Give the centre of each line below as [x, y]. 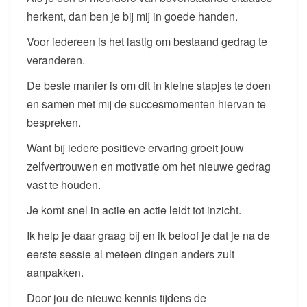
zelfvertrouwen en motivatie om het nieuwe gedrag [149, 166]
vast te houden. [64, 185]
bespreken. [54, 122]
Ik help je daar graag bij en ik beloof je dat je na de [148, 235]
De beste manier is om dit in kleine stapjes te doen [149, 85]
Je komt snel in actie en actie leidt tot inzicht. [134, 210]
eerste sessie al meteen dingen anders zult [131, 254]
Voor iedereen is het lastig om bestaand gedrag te [147, 41]
